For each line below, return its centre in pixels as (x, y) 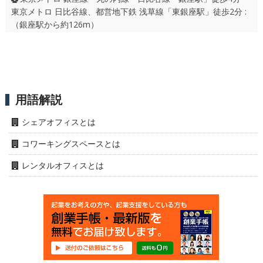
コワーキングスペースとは (71, 143)
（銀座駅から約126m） (55, 24)
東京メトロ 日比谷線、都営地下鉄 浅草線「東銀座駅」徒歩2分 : (129, 11)
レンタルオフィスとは (63, 165)
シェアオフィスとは (58, 122)
